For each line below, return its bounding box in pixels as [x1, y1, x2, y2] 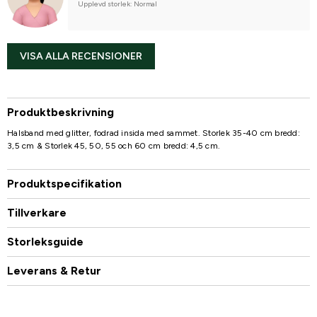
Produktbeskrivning [7, 105, 114, 119]
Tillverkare [7, 205, 67, 219]
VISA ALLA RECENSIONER [20, 50, 142, 62]
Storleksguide [7, 234, 83, 248]
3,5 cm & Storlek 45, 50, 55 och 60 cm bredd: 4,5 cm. [7, 140, 220, 151]
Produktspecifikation [7, 176, 122, 190]
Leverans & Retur [7, 263, 101, 277]
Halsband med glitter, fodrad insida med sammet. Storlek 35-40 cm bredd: [7, 127, 300, 138]
